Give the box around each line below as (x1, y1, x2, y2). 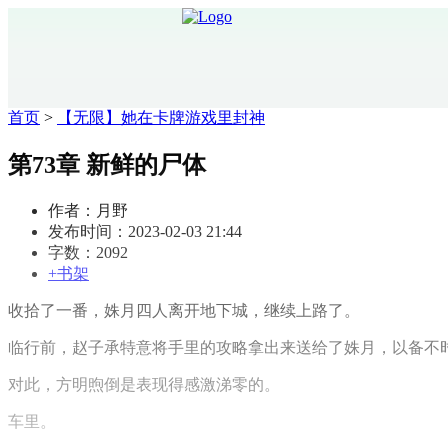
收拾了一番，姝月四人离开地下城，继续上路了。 (8, 301, 360, 319)
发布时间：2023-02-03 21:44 (48, 222, 242, 240)
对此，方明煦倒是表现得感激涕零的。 (8, 375, 280, 393)
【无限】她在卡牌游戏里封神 (57, 109, 265, 126)
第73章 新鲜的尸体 (8, 151, 206, 178)
